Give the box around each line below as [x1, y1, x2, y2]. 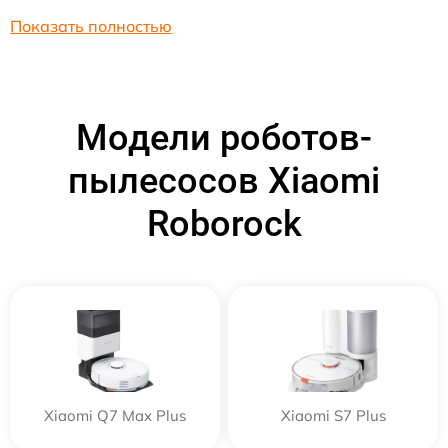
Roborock [146, 202, 302, 245]
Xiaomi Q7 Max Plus [44, 405, 186, 425]
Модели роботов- [76, 116, 372, 159]
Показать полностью [10, 15, 172, 36]
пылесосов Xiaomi [68, 159, 380, 202]
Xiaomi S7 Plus [280, 405, 386, 425]
